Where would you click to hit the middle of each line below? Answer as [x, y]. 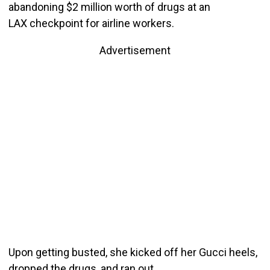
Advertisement [135, 50]
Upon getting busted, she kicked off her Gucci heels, [133, 252]
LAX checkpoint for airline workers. [91, 23]
